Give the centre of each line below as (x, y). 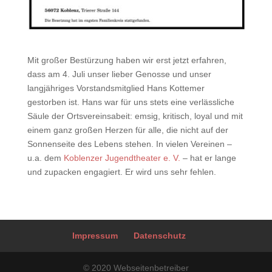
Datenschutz (160, 235)
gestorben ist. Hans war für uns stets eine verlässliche (131, 102)
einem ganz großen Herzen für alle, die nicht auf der (127, 130)
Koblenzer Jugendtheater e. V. (122, 158)
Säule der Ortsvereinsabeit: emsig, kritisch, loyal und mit (135, 116)
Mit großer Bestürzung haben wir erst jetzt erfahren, (127, 60)
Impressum (95, 235)
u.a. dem (45, 158)
